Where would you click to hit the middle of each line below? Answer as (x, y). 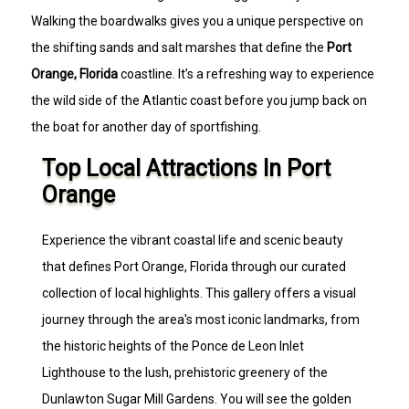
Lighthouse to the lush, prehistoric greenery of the (185, 372)
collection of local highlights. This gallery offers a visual (199, 293)
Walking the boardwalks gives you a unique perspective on (198, 21)
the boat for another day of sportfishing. (147, 126)
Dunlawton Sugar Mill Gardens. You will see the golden (197, 399)
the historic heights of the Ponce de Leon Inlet (173, 346)
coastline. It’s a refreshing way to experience (246, 73)
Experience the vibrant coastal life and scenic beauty (193, 240)
